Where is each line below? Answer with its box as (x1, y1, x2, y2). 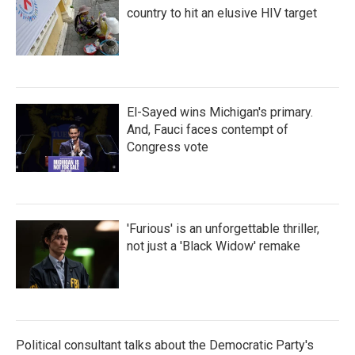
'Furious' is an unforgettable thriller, (127, 221, 319, 236)
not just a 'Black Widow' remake (127, 239, 300, 254)
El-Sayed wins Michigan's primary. (127, 105, 313, 120)
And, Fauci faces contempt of (127, 122, 288, 137)
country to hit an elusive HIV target (127, 6, 317, 21)
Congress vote (127, 139, 208, 155)
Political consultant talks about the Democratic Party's (16, 338, 314, 353)
